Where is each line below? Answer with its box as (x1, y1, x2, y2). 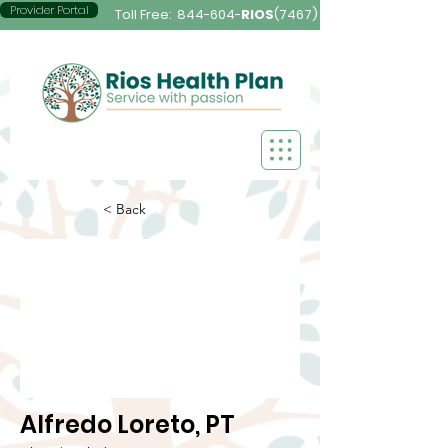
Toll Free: (115, 5, 175, 24)
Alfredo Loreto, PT (20, 408, 235, 441)
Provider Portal (9, 2, 89, 18)
